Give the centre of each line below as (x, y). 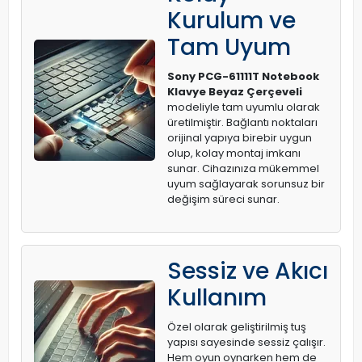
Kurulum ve (232, 21)
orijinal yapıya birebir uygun (240, 138)
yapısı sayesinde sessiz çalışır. (246, 343)
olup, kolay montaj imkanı (234, 154)
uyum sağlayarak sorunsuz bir (246, 184)
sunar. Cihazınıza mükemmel (243, 169)
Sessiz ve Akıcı (248, 271)
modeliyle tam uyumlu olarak (244, 107)
